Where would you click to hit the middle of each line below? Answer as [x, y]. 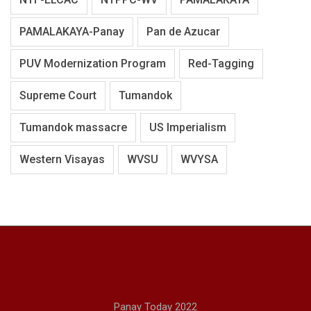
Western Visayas [62, 160]
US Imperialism [188, 128]
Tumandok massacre [73, 128]
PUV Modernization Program [93, 64]
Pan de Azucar [183, 32]
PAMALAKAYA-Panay [72, 32]
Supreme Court [58, 96]
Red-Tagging [221, 64]
